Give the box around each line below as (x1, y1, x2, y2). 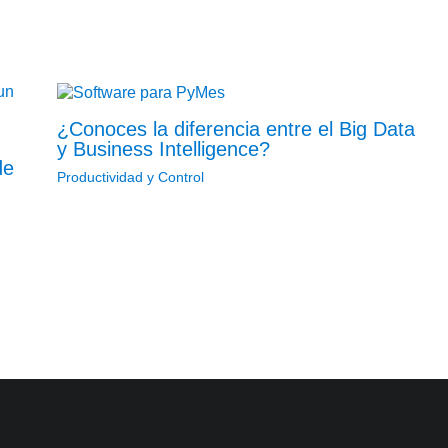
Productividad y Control (56, 168, 204, 185)
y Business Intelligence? (56, 137, 270, 160)
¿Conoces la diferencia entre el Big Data (56, 117, 415, 140)
